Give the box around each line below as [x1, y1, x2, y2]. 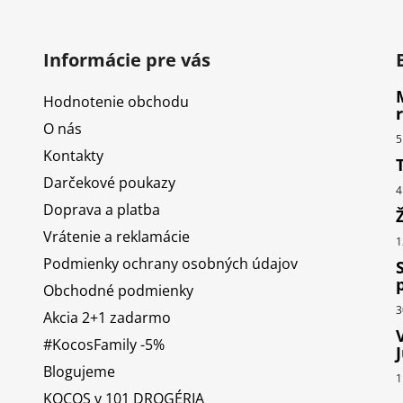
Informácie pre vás [42, 48, 210, 73]
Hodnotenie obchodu [42, 92, 189, 112]
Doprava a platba [42, 200, 160, 220]
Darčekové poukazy [42, 173, 175, 193]
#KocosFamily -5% [42, 335, 165, 355]
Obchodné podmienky [42, 281, 193, 301]
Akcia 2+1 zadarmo [42, 308, 171, 328]
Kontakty [42, 146, 103, 166]
